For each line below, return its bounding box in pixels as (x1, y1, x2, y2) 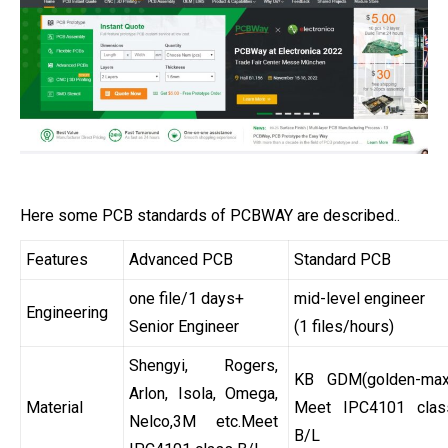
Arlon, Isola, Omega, (129, 384, 278, 404)
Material (26, 398, 83, 418)
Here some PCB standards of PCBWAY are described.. (20, 206, 400, 226)
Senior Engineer (129, 317, 239, 337)
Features (26, 250, 88, 270)
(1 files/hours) (294, 317, 394, 337)
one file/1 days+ (129, 289, 244, 309)
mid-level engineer (294, 289, 425, 309)
